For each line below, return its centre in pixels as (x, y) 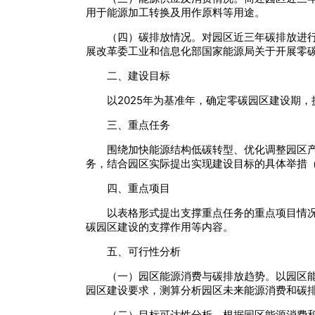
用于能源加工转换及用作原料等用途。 (175, 13)
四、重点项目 (139, 188)
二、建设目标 (139, 76)
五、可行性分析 (144, 252)
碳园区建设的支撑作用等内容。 (160, 227)
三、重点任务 (139, 125)
